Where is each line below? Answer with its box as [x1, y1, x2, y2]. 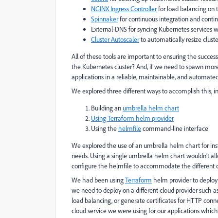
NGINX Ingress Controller [91, 4, 157, 13]
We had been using [72, 176, 125, 184]
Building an [91, 104, 123, 112]
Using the [91, 124, 118, 133]
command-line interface [141, 124, 208, 133]
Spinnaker [91, 15, 118, 23]
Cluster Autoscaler [91, 35, 139, 44]
